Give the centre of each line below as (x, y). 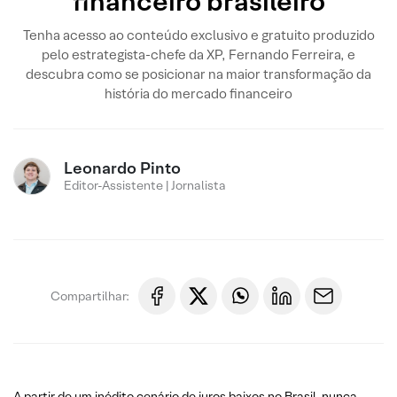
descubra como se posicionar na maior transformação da (198, 74)
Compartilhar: (90, 296)
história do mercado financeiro (198, 93)
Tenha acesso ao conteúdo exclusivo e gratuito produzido (198, 35)
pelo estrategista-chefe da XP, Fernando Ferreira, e (198, 54)
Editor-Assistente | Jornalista (145, 185)
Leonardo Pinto (122, 168)
